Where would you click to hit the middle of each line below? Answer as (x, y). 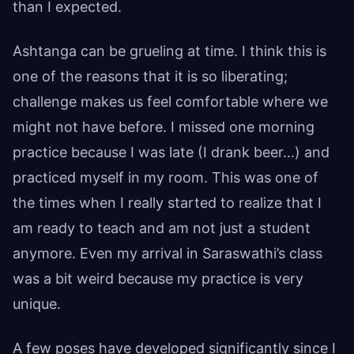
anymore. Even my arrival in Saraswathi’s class (168, 254)
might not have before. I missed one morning (164, 127)
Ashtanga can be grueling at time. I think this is (169, 51)
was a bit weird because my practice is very (158, 279)
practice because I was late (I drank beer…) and (171, 153)
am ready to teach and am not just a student (162, 228)
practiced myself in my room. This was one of (166, 178)
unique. (37, 304)
